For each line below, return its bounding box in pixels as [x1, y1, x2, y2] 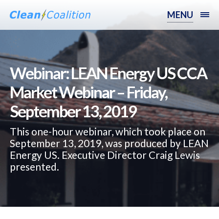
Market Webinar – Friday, [10, 82, 167, 102]
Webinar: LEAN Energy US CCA [10, 63, 207, 83]
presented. [10, 160, 59, 173]
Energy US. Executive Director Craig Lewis [10, 149, 200, 161]
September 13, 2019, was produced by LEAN [10, 137, 209, 149]
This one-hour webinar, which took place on [10, 125, 205, 137]
